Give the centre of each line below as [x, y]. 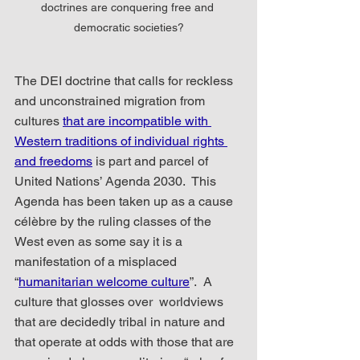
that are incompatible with [137, 121]
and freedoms [53, 162]
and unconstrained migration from [111, 101]
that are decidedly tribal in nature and [121, 322]
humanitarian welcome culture [104, 282]
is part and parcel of [152, 162]
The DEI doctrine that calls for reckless [125, 81]
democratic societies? [129, 28]
